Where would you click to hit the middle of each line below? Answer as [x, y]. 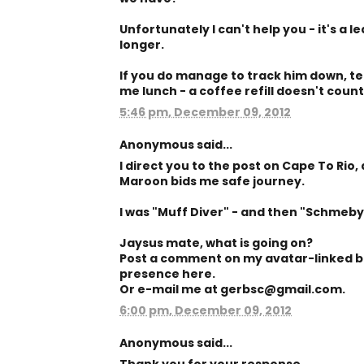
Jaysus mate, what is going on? [216, 243]
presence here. [167, 274]
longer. [142, 45]
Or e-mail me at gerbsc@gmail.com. [232, 289]
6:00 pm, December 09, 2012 [206, 310]
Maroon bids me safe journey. [212, 181]
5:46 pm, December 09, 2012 [205, 112]
